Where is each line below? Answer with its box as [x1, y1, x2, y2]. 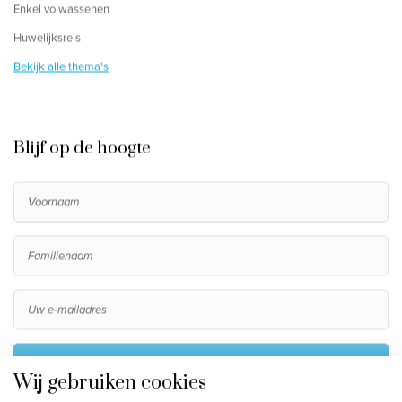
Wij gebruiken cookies [13, 370, 206, 395]
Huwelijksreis [13, 29, 81, 47]
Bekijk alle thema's [13, 57, 109, 75]
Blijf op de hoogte [13, 137, 151, 159]
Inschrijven [170, 351, 232, 371]
